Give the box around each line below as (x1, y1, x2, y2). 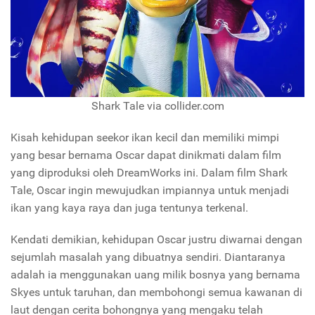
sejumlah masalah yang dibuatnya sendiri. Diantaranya (11, 250, 285, 264)
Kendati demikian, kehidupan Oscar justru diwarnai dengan (11, 232, 302, 246)
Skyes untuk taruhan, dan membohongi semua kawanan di (11, 285, 302, 299)
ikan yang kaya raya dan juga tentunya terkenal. (11, 200, 248, 214)
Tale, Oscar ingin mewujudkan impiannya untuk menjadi (11, 183, 289, 197)
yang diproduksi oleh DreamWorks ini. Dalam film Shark (11, 165, 288, 179)
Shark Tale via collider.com (91, 98, 224, 112)
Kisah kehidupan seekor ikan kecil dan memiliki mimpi (11, 130, 279, 144)
